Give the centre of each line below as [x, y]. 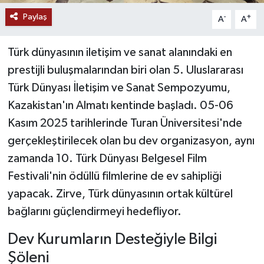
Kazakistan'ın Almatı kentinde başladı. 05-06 [120, 105]
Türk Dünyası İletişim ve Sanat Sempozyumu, [119, 88]
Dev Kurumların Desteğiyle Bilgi [112, 239]
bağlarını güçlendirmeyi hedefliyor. [94, 211]
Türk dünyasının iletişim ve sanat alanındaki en [120, 52]
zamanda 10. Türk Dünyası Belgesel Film [107, 158]
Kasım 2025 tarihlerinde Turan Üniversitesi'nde [125, 123]
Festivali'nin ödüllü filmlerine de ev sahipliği [114, 176]
